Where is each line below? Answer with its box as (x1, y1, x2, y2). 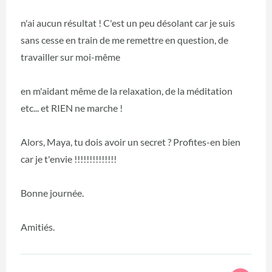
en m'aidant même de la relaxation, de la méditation (21, 85, 233, 97)
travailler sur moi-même (21, 51, 120, 63)
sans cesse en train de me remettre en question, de (21, 34, 228, 46)
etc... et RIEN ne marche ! (21, 102, 123, 114)
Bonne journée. (21, 187, 84, 199)
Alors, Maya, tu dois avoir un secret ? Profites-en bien (21, 136, 240, 148)
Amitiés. (21, 221, 55, 233)
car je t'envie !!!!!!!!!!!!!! (21, 153, 117, 165)
